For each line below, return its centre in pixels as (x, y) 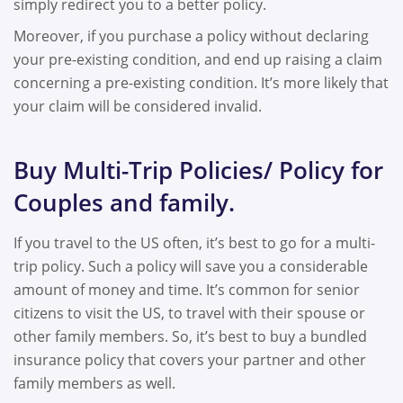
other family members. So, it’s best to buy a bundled (190, 336)
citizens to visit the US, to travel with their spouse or (189, 313)
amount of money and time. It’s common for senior (187, 289)
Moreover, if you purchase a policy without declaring (191, 36)
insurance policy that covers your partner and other (190, 359)
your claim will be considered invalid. (143, 107)
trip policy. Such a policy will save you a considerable (191, 266)
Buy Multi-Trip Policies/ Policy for (198, 170)
